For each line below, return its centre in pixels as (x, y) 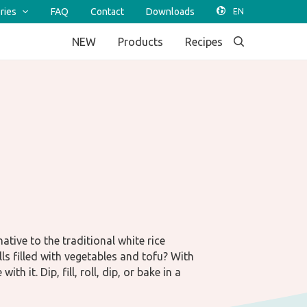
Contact (107, 12)
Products (140, 41)
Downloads (170, 12)
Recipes (204, 41)
